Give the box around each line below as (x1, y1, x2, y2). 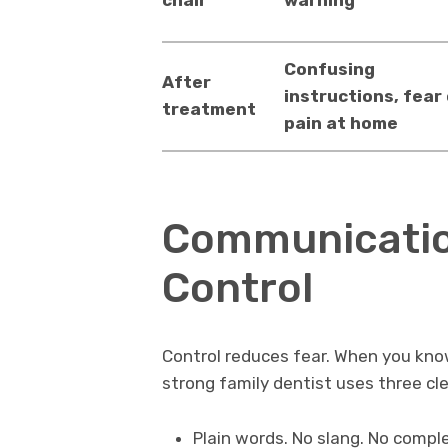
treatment (162, 98, 256, 119)
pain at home (283, 112, 398, 133)
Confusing (283, 58, 375, 79)
